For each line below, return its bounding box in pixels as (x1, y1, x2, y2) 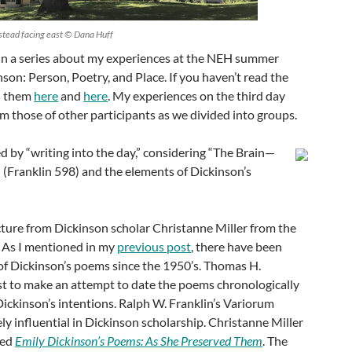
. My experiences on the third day (108, 87, 286, 103)
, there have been (191, 238, 283, 254)
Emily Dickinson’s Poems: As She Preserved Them (15, 332, 263, 348)
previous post (117, 238, 192, 254)
